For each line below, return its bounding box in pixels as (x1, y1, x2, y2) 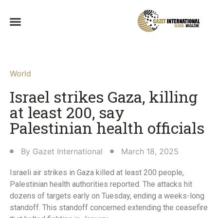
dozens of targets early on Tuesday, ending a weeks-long (10, 191, 204, 201)
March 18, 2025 (121, 146, 179, 157)
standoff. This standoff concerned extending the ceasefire (10, 203, 208, 213)
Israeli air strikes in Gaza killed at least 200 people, (10, 168, 184, 178)
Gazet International (33, 146, 103, 157)
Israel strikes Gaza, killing (10, 86, 198, 108)
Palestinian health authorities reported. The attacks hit (10, 180, 192, 189)
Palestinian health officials (10, 117, 204, 139)
